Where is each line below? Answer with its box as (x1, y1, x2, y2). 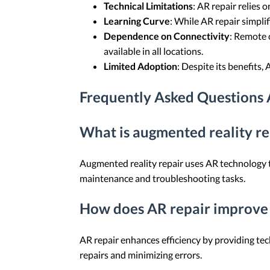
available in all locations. (104, 45, 203, 57)
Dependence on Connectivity (104, 30, 230, 42)
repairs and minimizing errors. (80, 249, 202, 261)
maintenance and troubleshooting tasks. (80, 172, 245, 184)
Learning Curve (104, 14, 170, 27)
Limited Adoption (104, 60, 177, 72)
